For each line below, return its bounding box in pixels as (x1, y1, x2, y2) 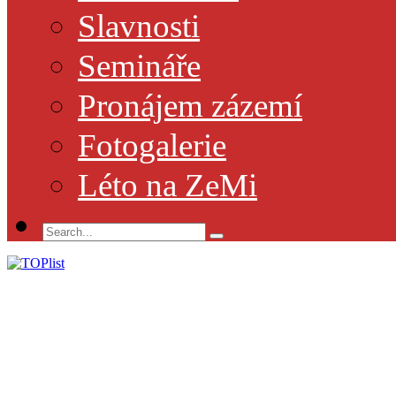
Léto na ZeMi (78, 167, 257, 204)
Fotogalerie (78, 127, 226, 164)
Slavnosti (78, 8, 200, 45)
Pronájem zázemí (78, 88, 302, 125)
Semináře (78, 48, 201, 85)
